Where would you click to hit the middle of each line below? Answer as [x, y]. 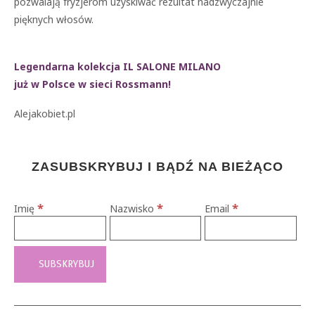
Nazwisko [133, 208]
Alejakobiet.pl [45, 114]
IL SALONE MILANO [172, 66]
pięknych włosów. [54, 19]
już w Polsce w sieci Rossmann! [92, 84]
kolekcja [99, 66]
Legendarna [44, 66]
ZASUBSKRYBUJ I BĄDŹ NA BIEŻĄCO [157, 167]
